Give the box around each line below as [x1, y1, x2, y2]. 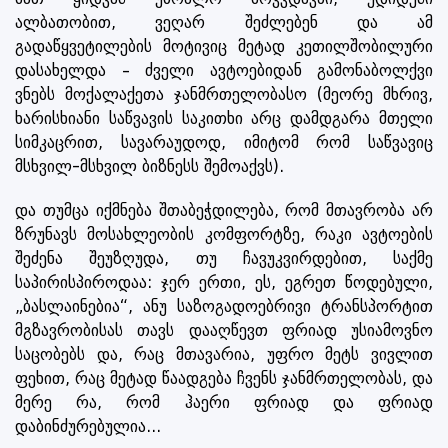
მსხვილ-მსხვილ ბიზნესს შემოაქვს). [15, 156, 284, 176]
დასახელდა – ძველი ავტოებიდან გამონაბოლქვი [15, 60, 433, 80]
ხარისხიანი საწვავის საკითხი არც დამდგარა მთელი [15, 108, 433, 128]
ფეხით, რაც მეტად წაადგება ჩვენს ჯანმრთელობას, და [15, 368, 433, 388]
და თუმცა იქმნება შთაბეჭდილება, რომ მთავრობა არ [15, 200, 433, 220]
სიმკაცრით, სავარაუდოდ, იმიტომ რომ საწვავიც [15, 132, 433, 152]
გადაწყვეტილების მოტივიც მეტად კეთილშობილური [15, 36, 433, 56]
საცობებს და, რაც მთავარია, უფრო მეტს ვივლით [15, 344, 433, 364]
